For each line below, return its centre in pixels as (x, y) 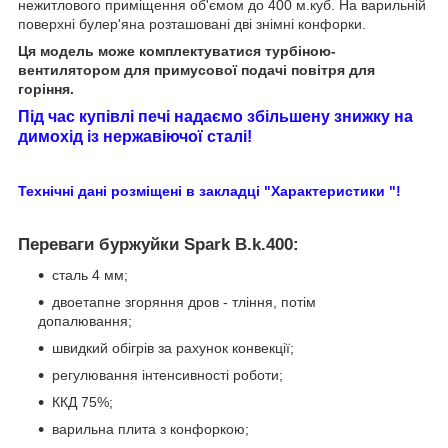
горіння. (46, 89)
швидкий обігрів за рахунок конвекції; (173, 348)
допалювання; (85, 321)
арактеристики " (338, 191)
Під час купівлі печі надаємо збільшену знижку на (215, 117)
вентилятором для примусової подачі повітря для (196, 70)
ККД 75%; (82, 402)
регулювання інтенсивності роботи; (167, 375)
